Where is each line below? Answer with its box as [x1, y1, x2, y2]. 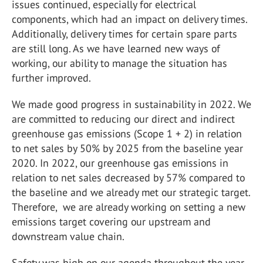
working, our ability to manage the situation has [12, 56, 227, 70]
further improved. [12, 71, 91, 85]
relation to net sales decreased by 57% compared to [12, 171, 245, 184]
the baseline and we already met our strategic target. [12, 186, 250, 199]
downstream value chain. [12, 230, 124, 243]
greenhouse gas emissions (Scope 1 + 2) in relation [12, 127, 242, 140]
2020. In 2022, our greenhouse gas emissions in [12, 156, 228, 170]
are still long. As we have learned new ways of [12, 42, 220, 55]
